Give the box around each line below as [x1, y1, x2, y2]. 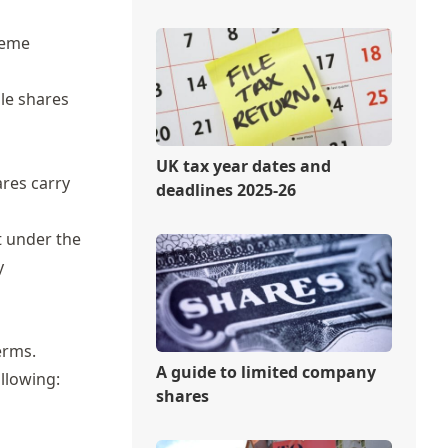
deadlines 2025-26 [155, 178, 296, 201]
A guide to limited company [155, 360, 376, 383]
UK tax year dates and [155, 154, 331, 177]
